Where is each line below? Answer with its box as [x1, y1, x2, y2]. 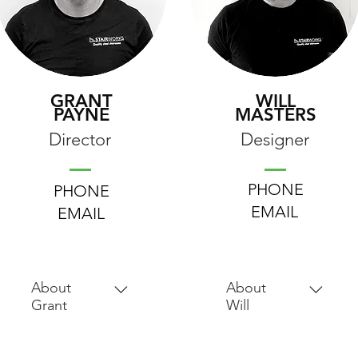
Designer [240, 129, 309, 150]
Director [49, 129, 111, 150]
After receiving [226, 335, 309, 350]
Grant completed [31, 335, 129, 350]
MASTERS [235, 104, 316, 125]
